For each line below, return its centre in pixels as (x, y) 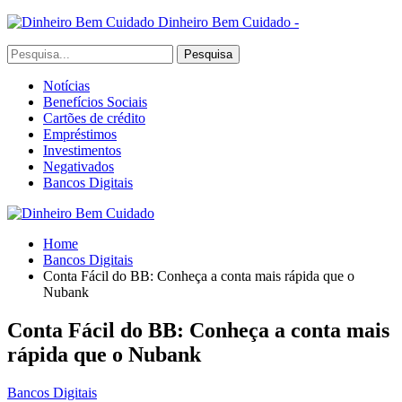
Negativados (79, 166)
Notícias (66, 86)
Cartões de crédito (94, 118)
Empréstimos (80, 134)
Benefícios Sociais (95, 102)
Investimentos (82, 150)
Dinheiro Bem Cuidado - (228, 22)
